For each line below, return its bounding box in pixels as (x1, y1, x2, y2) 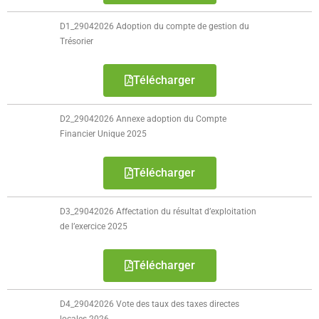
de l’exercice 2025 (60, 221, 128, 231)
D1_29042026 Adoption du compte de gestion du (60, 21, 250, 31)
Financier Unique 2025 (60, 129, 147, 139)
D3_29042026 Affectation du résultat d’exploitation (60, 206, 257, 216)
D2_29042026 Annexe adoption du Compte (60, 114, 227, 124)
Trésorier (60, 36, 94, 46)
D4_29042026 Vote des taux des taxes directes (60, 299, 240, 309)
